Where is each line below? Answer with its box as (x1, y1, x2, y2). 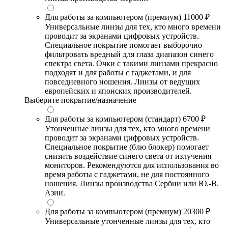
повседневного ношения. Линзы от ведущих (45, 77, 200, 87)
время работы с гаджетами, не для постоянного (45, 170, 209, 179)
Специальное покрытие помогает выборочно (45, 41, 202, 50)
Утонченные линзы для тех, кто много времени (45, 124, 210, 133)
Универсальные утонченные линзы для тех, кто (45, 217, 210, 226)
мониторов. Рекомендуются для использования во (45, 161, 219, 170)
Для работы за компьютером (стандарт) (45, 115, 181, 124)
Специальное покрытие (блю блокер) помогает (45, 142, 209, 152)
